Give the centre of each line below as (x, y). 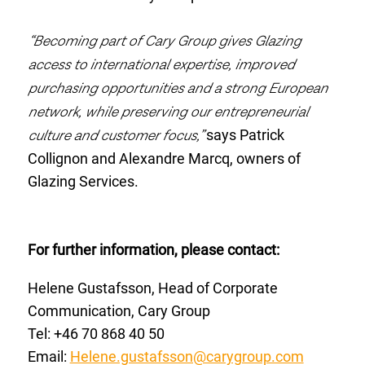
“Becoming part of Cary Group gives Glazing (164, 42)
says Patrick (245, 135)
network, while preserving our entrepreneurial (167, 112)
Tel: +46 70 (62, 333)
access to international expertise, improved (161, 65)
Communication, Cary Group (119, 310)
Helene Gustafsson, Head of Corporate (152, 288)
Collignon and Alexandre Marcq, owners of (164, 159)
